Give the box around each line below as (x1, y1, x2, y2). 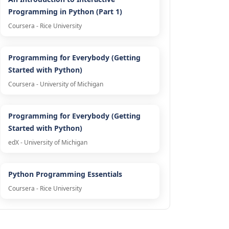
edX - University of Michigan (8, 138, 87, 147)
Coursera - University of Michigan (8, 80, 103, 89)
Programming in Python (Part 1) (8, 7, 122, 17)
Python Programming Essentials (8, 169, 122, 179)
